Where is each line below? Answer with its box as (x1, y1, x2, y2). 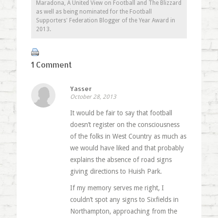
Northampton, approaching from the (70, 207, 177, 216)
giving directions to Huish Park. (70, 167, 162, 176)
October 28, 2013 (70, 93, 116, 101)
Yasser (70, 85, 91, 93)
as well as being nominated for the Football (36, 8, 152, 16)
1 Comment (31, 59, 72, 70)
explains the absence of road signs (70, 156, 172, 164)
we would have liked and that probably (70, 144, 184, 152)
